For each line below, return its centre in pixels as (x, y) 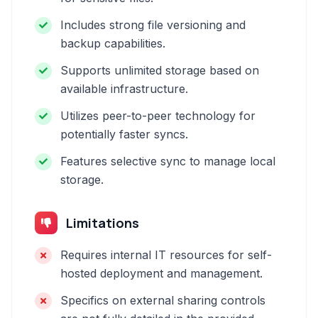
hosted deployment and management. (161, 273)
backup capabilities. (113, 43)
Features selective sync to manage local (168, 161)
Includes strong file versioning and (153, 25)
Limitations (103, 223)
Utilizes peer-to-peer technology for (158, 116)
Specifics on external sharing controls (163, 300)
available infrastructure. (124, 89)
